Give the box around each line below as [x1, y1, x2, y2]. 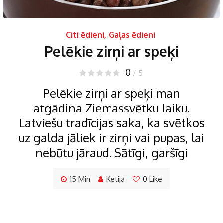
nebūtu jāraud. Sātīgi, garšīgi [35, 145, 188, 161]
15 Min [70, 174, 90, 184]
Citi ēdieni [65, 30, 104, 40]
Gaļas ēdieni [108, 30, 155, 40]
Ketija [106, 174, 125, 184]
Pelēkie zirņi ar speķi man [43, 85, 180, 101]
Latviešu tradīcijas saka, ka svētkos [18, 115, 205, 131]
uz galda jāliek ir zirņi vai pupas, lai [19, 130, 204, 146]
